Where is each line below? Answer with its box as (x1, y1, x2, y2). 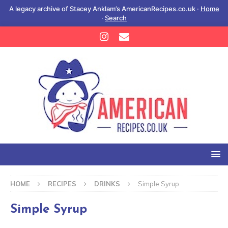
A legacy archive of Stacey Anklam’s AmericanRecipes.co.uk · (9, 5, 201, 13)
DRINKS (94, 180, 120, 188)
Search (105, 14, 127, 22)
